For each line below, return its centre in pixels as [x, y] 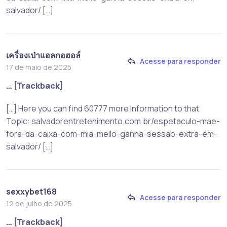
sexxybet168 [31, 191]
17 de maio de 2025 [39, 67]
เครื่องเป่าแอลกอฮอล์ [43, 55]
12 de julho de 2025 [39, 203]
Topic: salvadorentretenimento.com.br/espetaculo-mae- [113, 121]
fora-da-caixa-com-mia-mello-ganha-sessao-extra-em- [112, 134]
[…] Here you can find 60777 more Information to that [103, 108]
